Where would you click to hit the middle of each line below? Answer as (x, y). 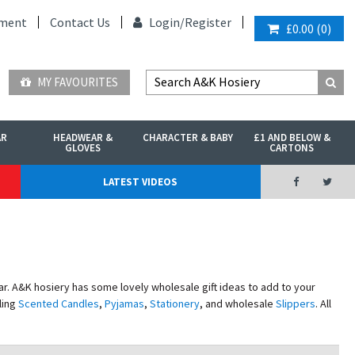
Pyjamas (125, 303)
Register (208, 22)
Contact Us (80, 22)
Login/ (166, 22)
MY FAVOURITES (76, 82)
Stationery (175, 303)
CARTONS (292, 148)
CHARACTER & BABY (187, 137)
